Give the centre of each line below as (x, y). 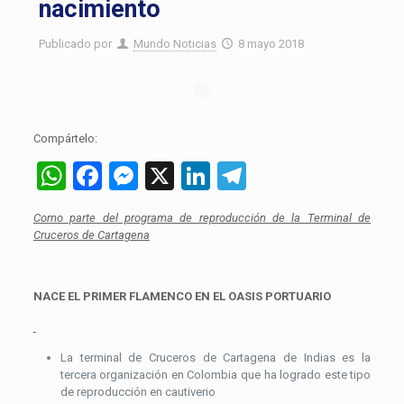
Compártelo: (65, 139)
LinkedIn (262, 176)
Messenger (207, 176)
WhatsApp (130, 176)
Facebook (161, 176)
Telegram (304, 176)
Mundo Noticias (175, 44)
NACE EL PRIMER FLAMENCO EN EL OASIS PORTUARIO (182, 297)
